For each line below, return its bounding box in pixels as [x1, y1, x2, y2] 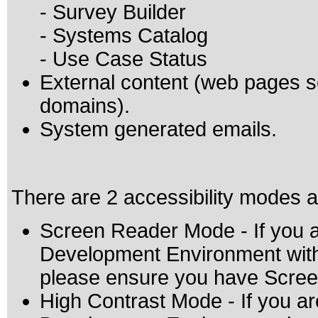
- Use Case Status [40, 48, 207, 70]
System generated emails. [40, 118, 277, 141]
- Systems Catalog [40, 24, 208, 47]
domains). [40, 94, 130, 117]
